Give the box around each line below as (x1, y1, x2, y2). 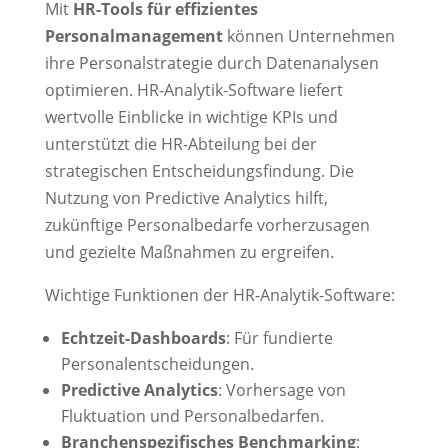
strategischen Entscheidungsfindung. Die (44, 160, 354, 183)
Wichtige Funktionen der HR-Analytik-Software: (44, 284, 395, 307)
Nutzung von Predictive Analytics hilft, (44, 187, 328, 210)
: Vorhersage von (217, 379, 346, 402)
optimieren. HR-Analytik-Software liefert (44, 79, 343, 102)
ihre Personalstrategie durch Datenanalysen (44, 52, 379, 75)
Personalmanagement (44, 25, 223, 48)
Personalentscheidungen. (60, 353, 254, 376)
